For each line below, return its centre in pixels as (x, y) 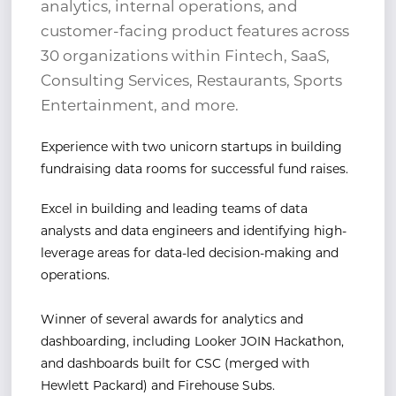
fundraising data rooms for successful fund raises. (194, 170)
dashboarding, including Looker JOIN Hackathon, (192, 342)
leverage (69, 254)
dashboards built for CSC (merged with (188, 364)
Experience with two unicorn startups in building (191, 148)
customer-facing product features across (195, 32)
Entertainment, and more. (140, 106)
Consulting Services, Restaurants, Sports (191, 81)
